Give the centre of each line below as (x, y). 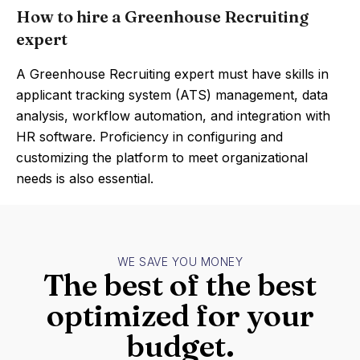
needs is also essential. (85, 178)
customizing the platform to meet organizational (162, 157)
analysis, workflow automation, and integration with (173, 116)
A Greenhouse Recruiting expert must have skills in (172, 74)
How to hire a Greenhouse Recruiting (162, 16)
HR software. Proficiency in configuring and (149, 137)
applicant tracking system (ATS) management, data (172, 95)
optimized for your (180, 315)
